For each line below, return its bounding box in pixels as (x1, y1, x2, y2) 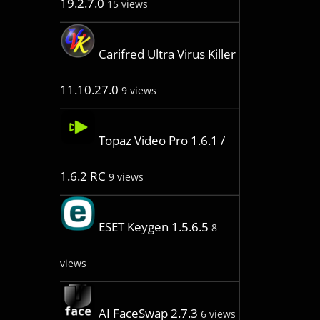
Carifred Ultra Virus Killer (98, 46, 236, 63)
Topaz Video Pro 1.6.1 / (98, 132, 225, 149)
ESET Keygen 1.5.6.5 (98, 219, 209, 236)
